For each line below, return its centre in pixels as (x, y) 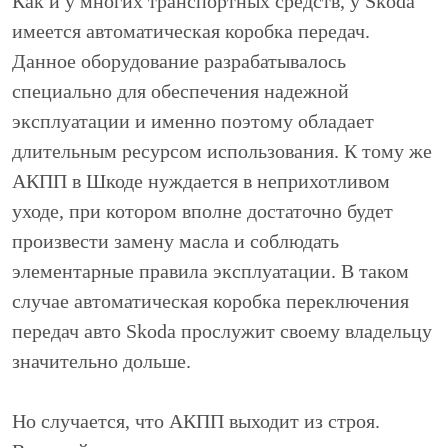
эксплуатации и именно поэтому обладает (193, 121)
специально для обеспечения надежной (180, 91)
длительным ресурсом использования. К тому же (222, 151)
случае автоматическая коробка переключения (210, 301)
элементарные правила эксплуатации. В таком (210, 271)
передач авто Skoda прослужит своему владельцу (222, 331)
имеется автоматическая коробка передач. (191, 31)
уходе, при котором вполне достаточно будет (202, 211)
